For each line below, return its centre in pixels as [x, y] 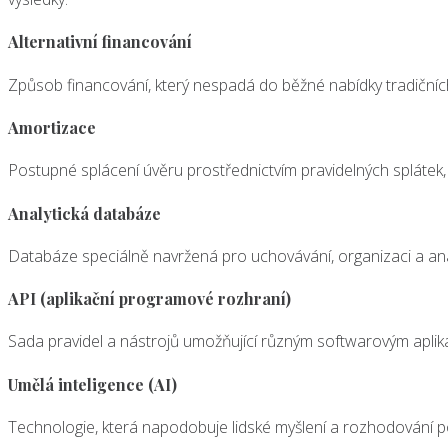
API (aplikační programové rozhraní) [149, 299]
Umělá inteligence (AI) [92, 384]
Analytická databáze [84, 213]
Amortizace [52, 128]
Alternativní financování [100, 42]
